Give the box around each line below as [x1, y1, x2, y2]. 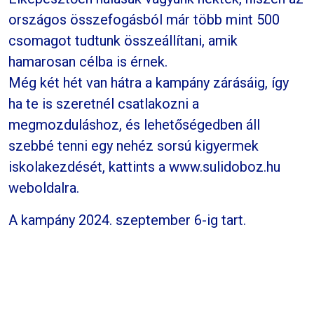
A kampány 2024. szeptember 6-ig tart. [8, 211, 246, 228]
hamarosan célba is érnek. [8, 53, 185, 70]
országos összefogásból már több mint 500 [8, 11, 280, 28]
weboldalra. [8, 179, 79, 196]
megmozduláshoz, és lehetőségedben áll [8, 116, 260, 133]
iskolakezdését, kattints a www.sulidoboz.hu [8, 158, 280, 175]
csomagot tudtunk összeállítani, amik [8, 32, 238, 49]
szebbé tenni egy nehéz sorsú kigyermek [8, 137, 259, 154]
